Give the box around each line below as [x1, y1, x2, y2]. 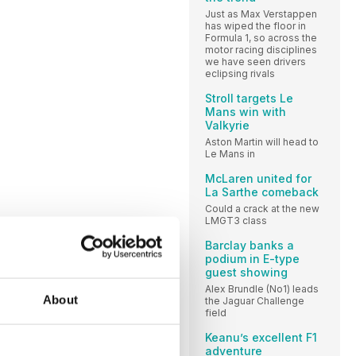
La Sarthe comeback [205, 184, 319, 199]
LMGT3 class [205, 214, 267, 226]
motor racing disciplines [205, 43, 317, 56]
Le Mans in [205, 147, 255, 160]
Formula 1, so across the [205, 31, 317, 44]
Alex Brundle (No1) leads [205, 282, 319, 295]
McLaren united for [205, 171, 311, 185]
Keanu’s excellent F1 [205, 330, 317, 344]
